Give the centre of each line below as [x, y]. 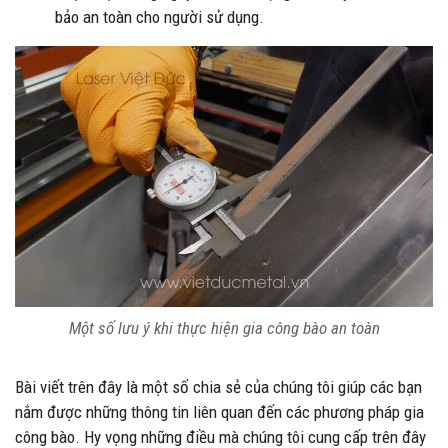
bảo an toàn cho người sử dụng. [159, 17]
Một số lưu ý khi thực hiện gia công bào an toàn [224, 327]
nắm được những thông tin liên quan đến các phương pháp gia [219, 411]
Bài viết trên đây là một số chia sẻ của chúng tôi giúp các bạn [218, 386]
